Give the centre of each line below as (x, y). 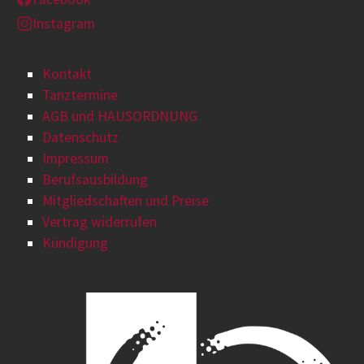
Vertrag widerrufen (100, 222)
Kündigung (75, 243)
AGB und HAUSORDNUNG (120, 117)
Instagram (64, 24)
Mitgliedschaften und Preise (126, 201)
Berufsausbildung (95, 180)
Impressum (76, 159)
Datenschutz (80, 138)
